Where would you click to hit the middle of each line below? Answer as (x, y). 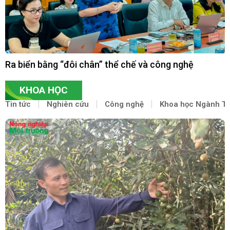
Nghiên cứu (68, 104)
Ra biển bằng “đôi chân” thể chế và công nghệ (99, 64)
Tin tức (18, 104)
